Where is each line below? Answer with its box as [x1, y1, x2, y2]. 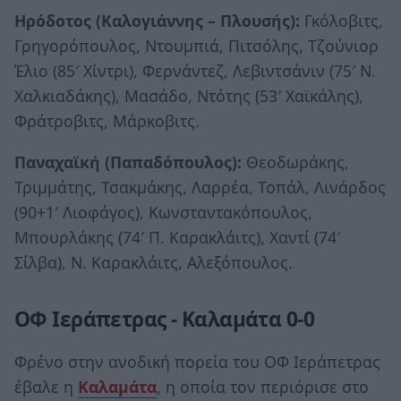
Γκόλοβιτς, [300, 10, 383, 32]
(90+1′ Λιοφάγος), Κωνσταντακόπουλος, [14, 200, 312, 223]
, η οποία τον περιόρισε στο [157, 375, 369, 397]
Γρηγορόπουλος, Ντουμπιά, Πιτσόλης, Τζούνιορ [14, 35, 379, 57]
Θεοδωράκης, [246, 150, 349, 173]
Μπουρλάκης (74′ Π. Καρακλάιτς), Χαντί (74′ [14, 226, 340, 248]
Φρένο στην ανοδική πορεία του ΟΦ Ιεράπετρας [14, 350, 380, 372]
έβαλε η [14, 375, 78, 397]
